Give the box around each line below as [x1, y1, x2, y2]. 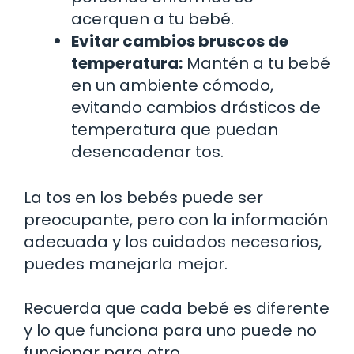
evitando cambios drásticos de [71, 96, 321, 119]
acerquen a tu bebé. [71, 8, 234, 31]
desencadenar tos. [71, 141, 224, 164]
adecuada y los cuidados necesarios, [24, 231, 322, 254]
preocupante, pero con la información [24, 209, 328, 232]
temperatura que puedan [71, 119, 278, 141]
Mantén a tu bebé [183, 52, 330, 75]
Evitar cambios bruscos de [71, 30, 288, 53]
